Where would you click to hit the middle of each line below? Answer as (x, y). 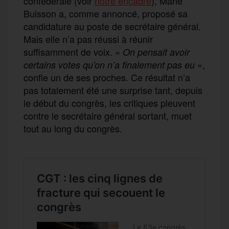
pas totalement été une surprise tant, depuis (113, 90)
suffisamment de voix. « (72, 51)
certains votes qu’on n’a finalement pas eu (109, 64)
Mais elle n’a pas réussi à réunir (88, 39)
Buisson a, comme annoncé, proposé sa (106, 13)
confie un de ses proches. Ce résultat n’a (107, 77)
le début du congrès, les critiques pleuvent (109, 102)
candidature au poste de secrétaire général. (112, 26)
